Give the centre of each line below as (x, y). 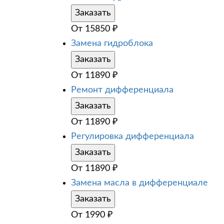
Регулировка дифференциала (132, 136)
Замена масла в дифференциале (139, 183)
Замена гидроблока (112, 43)
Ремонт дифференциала (122, 90)
